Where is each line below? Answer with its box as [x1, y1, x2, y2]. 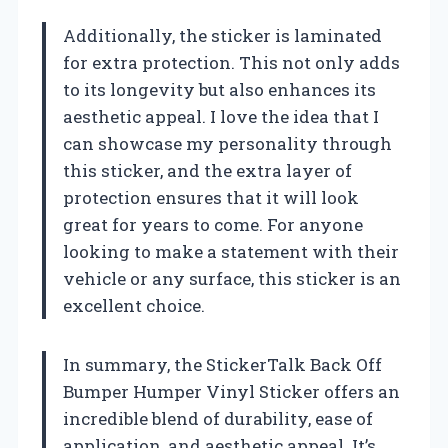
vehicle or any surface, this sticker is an [63, 267, 401, 291]
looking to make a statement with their [63, 240, 399, 264]
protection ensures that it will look [63, 186, 359, 210]
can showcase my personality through [63, 132, 392, 156]
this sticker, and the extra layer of [63, 159, 352, 183]
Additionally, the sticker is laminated [63, 24, 382, 48]
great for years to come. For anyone [63, 213, 363, 237]
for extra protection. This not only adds [63, 51, 400, 75]
